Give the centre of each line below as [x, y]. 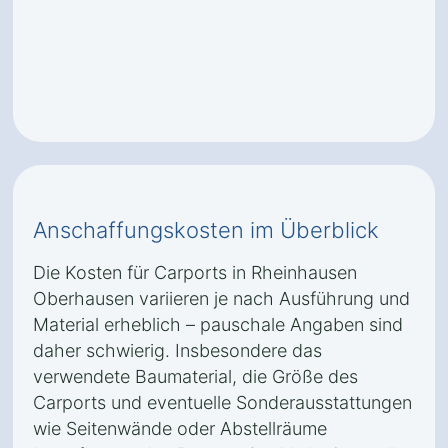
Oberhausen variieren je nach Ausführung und [221, 298]
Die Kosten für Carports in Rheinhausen [195, 272]
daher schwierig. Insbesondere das [177, 350]
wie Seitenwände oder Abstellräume [180, 428]
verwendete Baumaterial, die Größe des [195, 376]
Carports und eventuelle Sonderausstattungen [222, 402]
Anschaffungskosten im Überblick [206, 230]
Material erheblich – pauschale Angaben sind [218, 324]
